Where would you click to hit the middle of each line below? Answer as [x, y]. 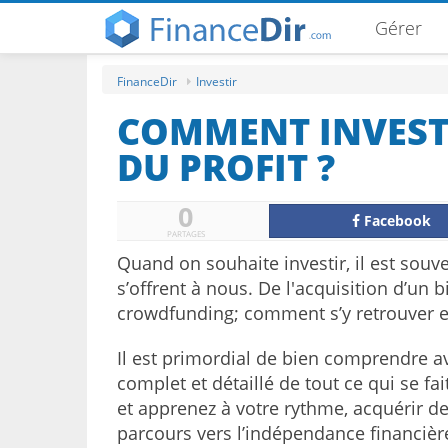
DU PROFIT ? [226, 167]
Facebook [396, 220]
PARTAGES [185, 233]
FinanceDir [147, 81]
